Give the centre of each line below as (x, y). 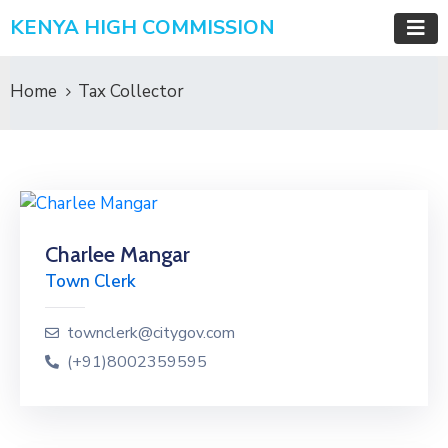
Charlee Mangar (117, 254)
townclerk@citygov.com (151, 332)
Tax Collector (131, 91)
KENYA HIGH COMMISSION (142, 27)
